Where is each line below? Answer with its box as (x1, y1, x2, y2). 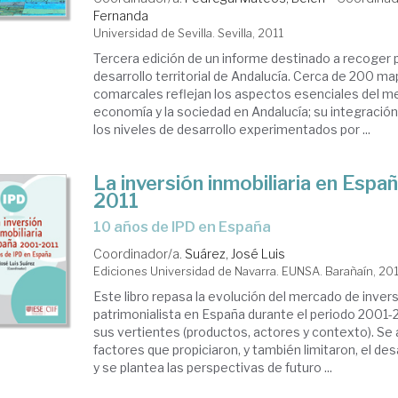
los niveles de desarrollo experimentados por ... (93, 122, 371, 138)
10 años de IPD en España (101, 219, 272, 236)
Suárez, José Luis (185, 246, 286, 262)
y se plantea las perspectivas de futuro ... (93, 360, 333, 376)
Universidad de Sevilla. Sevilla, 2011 (93, 26, 284, 41)
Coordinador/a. (93, 246, 186, 262)
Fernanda (93, 8, 149, 24)
